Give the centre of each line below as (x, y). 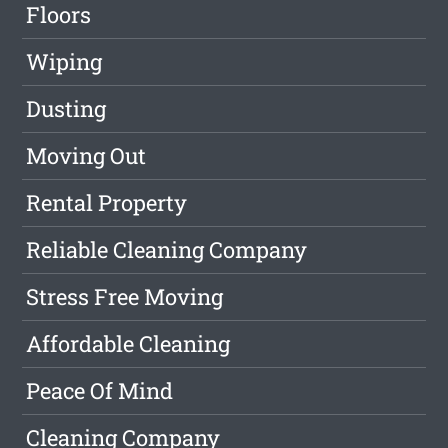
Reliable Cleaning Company (167, 249)
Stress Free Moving (125, 296)
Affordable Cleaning (128, 343)
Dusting (66, 108)
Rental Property (107, 202)
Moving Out (86, 155)
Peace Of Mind (100, 390)
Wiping (64, 61)
